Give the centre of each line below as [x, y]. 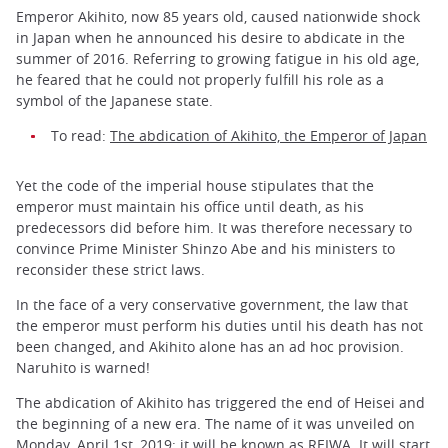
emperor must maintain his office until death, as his [190, 207]
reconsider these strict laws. [110, 270]
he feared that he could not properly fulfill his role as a [200, 79]
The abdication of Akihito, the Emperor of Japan [268, 136]
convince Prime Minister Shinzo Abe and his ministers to [205, 249]
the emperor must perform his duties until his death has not [219, 326]
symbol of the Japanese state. [114, 100]
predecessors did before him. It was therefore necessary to [214, 228]
